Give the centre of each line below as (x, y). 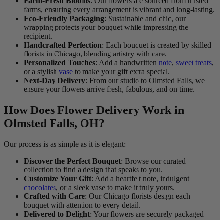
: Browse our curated (153, 161)
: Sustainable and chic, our (145, 19)
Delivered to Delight (57, 214)
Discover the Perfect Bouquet (72, 161)
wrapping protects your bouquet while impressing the (106, 27)
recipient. (38, 36)
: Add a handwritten (127, 63)
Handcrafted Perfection (63, 45)
